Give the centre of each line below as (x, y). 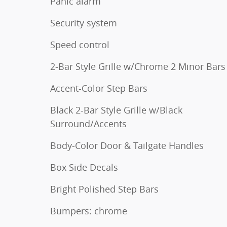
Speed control (80, 45)
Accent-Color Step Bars (99, 88)
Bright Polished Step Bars (104, 189)
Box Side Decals (84, 167)
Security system (84, 23)
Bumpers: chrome (89, 211)
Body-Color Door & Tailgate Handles (127, 146)
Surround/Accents (88, 124)
